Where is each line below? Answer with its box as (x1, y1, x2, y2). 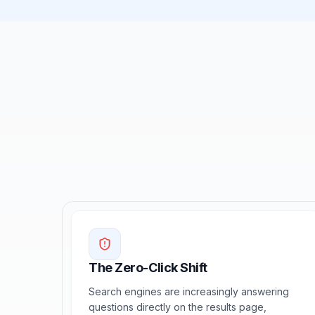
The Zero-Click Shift (89, 260, 207, 275)
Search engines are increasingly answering (89, 285, 289, 297)
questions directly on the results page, (89, 301, 266, 313)
